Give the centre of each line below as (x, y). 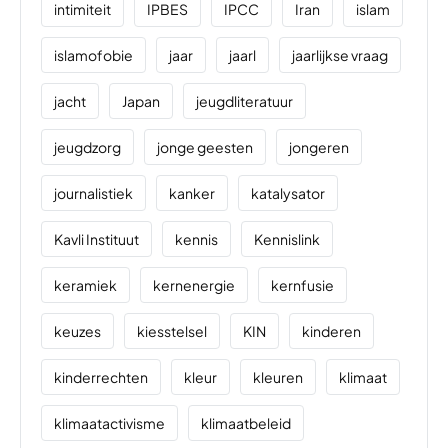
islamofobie (93, 54)
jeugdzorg (87, 146)
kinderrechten (101, 376)
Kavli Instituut (96, 238)
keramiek (85, 284)
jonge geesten (205, 146)
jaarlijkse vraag (340, 54)
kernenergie (194, 284)
